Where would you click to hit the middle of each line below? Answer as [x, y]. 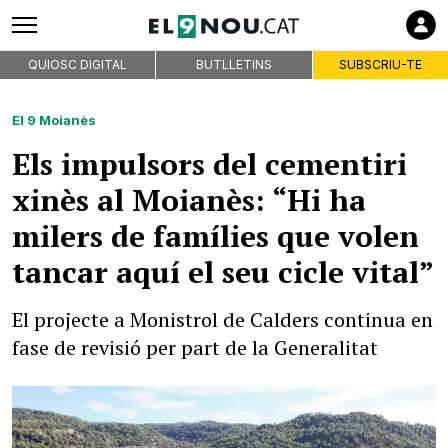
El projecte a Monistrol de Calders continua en [222, 319]
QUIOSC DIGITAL [78, 64]
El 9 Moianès [54, 120]
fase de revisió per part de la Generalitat [195, 347]
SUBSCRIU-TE [380, 64]
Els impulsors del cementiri [209, 164]
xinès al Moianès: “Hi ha [189, 200]
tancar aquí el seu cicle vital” [223, 272]
